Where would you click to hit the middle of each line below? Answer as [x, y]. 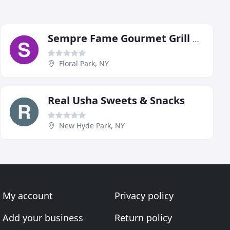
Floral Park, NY [84, 64]
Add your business [43, 218]
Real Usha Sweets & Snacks [116, 101]
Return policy [143, 218]
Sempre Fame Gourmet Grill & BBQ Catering [196, 39]
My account [28, 196]
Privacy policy [144, 196]
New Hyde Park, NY [92, 126]
